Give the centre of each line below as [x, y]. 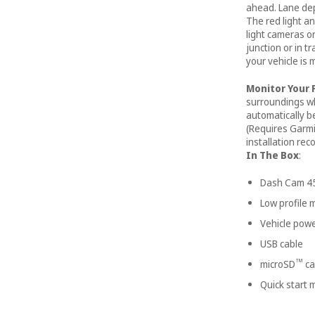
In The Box [272, 155]
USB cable [282, 244]
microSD [278, 264]
